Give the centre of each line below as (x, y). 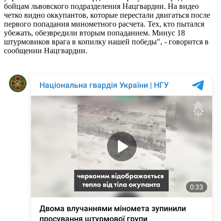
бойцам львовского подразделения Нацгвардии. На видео (101, 6)
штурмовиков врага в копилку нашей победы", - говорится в (106, 41)
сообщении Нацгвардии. (46, 50)
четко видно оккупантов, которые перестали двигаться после (107, 15)
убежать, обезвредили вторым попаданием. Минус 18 (94, 33)
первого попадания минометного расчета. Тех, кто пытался (104, 24)
